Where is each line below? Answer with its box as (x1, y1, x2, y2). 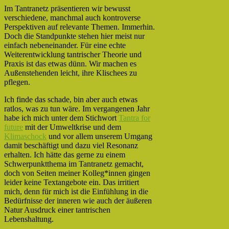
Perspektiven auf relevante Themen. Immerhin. (4, 22, 155, 31)
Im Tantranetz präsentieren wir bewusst (4, 4, 130, 13)
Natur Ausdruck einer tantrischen (4, 205, 110, 214)
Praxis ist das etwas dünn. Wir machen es (4, 59, 136, 68)
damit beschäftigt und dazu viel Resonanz (4, 141, 138, 150)
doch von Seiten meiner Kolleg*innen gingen (4, 169, 150, 177)
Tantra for (119, 113, 150, 122)
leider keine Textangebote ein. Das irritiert (4, 178, 139, 187)
